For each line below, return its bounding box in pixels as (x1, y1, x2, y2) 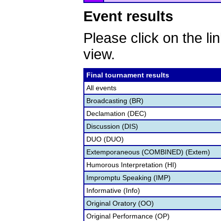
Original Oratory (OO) (86, 199, 154, 207)
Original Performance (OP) (86, 212, 170, 220)
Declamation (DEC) (86, 110, 147, 117)
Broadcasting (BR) (86, 97, 144, 105)
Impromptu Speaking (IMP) (86, 174, 171, 182)
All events (86, 84, 116, 92)
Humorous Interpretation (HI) (86, 161, 177, 169)
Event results (83, 8, 173, 24)
